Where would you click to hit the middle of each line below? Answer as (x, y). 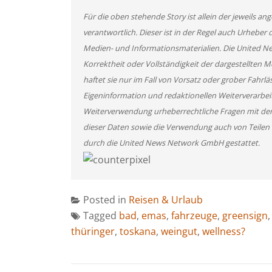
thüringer (93, 231)
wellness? (224, 231)
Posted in (106, 199)
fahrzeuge (194, 215)
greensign (245, 215)
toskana (138, 231)
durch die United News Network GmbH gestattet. (172, 143)
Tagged (101, 215)
